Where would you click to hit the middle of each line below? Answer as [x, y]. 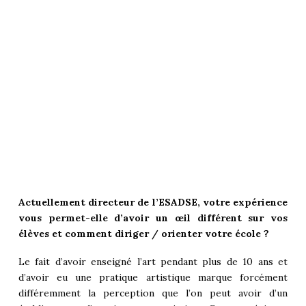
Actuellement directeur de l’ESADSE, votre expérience [153, 203]
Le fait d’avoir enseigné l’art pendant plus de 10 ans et [153, 262]
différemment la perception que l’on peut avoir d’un [153, 293]
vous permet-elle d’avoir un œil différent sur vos [153, 218]
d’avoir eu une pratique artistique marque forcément [153, 278]
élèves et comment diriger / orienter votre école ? [143, 234]
